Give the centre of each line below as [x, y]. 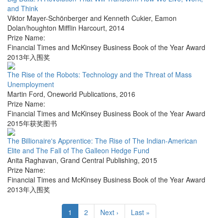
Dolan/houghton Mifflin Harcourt [56, 28]
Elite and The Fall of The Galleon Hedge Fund [78, 151]
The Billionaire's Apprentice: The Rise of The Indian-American [102, 141]
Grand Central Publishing [99, 160]
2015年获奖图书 [32, 123]
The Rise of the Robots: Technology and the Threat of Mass [100, 75]
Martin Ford [25, 94]
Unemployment [31, 84]
